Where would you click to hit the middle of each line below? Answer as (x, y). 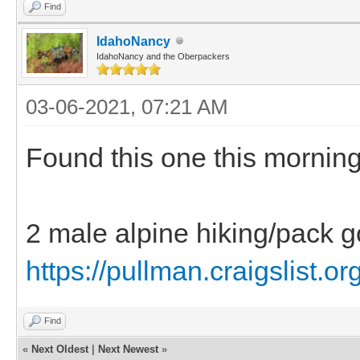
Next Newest (128, 349)
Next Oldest (60, 349)
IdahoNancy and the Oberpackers (163, 56)
